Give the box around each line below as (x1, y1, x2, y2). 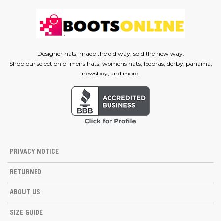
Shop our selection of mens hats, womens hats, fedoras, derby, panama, (9, 60, 212, 68)
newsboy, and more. (81, 70, 140, 77)
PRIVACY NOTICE (10, 149, 59, 156)
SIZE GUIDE (10, 210, 43, 217)
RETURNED (10, 169, 41, 177)
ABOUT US (10, 189, 40, 197)
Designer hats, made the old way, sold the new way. (37, 50, 184, 58)
